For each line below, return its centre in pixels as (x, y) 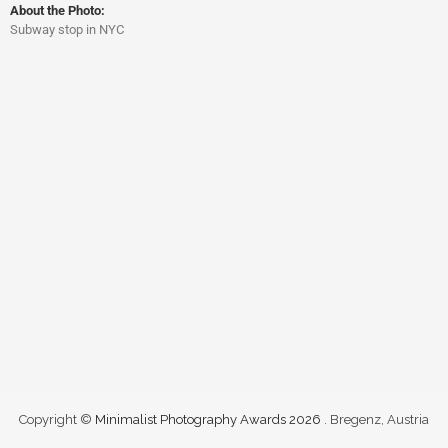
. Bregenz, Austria (376, 419)
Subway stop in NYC (67, 30)
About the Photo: (57, 11)
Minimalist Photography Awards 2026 (209, 419)
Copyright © (57, 419)
